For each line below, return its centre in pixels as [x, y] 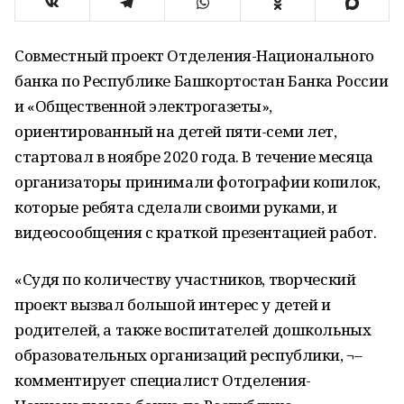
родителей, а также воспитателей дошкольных [193, 330]
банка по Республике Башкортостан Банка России [202, 81]
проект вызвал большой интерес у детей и [173, 304]
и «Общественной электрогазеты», [143, 106]
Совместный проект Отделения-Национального [194, 55]
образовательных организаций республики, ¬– [188, 355]
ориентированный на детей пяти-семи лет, [176, 131]
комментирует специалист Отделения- [163, 380]
